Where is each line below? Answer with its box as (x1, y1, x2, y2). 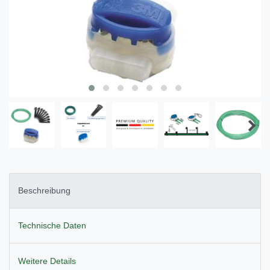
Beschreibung (18, 185, 71, 195)
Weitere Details (18, 256, 76, 266)
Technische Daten (18, 221, 86, 231)
